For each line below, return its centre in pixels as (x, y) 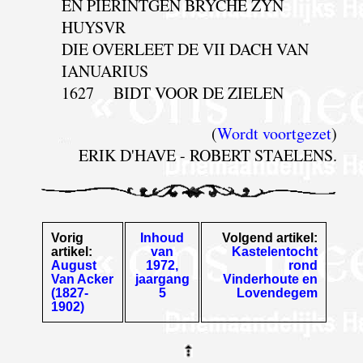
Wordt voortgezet (274, 133)
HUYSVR (93, 27)
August (74, 265)
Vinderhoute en (271, 279)
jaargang (162, 279)
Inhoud (162, 237)
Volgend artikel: (270, 237)
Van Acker (83, 279)
